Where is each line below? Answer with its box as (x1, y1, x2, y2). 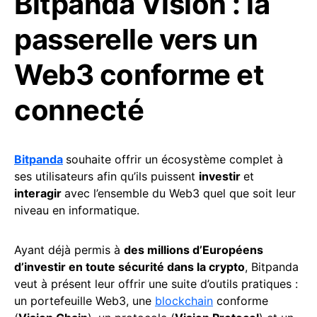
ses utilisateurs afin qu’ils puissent (14, 169, 199, 183)
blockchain (155, 294, 213, 308)
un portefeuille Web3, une (14, 294, 155, 308)
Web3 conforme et (14, 57, 264, 92)
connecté (14, 93, 144, 127)
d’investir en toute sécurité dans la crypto (14, 260, 245, 274)
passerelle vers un (14, 22, 258, 57)
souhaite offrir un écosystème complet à (66, 152, 283, 166)
